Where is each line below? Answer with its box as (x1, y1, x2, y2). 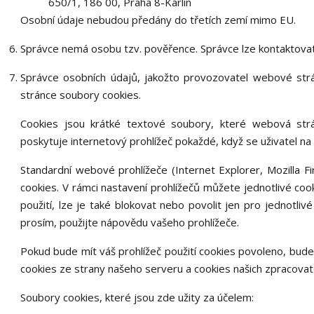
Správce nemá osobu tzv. (20, 41, 144, 55)
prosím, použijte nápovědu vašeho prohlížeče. (20, 215, 239, 229)
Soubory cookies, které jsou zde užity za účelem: (20, 290, 254, 304)
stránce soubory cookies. (20, 88, 141, 102)
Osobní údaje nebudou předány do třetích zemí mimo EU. (20, 13, 296, 27)
